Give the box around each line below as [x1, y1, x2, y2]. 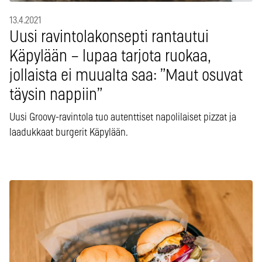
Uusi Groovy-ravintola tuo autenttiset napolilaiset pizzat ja [9, 112, 236, 123]
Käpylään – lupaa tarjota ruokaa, [9, 48, 211, 65]
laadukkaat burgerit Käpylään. [9, 127, 128, 138]
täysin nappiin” [9, 87, 102, 104]
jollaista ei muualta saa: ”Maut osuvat [9, 67, 243, 84]
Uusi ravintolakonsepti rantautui [9, 29, 209, 46]
